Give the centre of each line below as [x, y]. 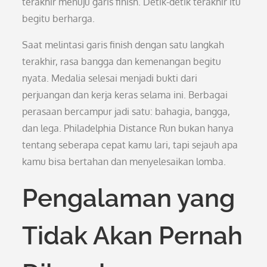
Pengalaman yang [129, 198]
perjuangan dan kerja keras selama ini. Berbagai [125, 95]
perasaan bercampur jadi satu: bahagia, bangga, [126, 111]
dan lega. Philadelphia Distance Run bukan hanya [128, 128]
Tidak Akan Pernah [133, 236]
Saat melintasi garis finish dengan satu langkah [123, 45]
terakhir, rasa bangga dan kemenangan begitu [122, 61]
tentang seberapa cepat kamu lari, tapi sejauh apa [130, 145]
